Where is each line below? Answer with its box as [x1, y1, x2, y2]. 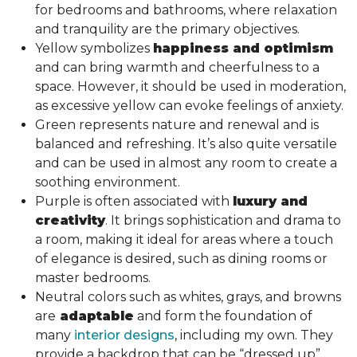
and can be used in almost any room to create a [35, 155, 337, 171]
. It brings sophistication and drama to [105, 212, 341, 228]
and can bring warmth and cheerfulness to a [35, 59, 320, 75]
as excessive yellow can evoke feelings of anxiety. [35, 97, 347, 113]
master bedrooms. [35, 269, 154, 285]
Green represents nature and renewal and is [35, 116, 319, 132]
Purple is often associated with [35, 193, 233, 209]
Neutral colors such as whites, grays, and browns [35, 288, 341, 304]
